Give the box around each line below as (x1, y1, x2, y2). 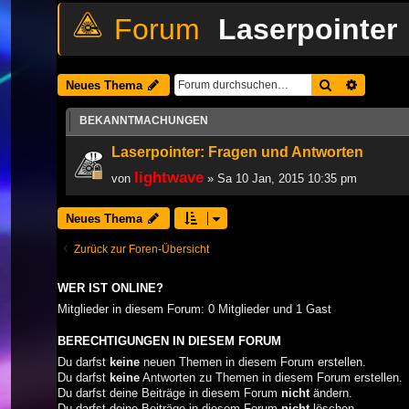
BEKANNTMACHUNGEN (79, 113, 208, 127)
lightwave (134, 167, 204, 186)
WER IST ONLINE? (58, 281, 163, 295)
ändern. (309, 385, 352, 400)
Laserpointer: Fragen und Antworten (111, 143, 363, 160)
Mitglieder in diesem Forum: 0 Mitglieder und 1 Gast (58, 301, 331, 316)
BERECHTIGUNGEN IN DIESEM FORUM (58, 334, 281, 348)
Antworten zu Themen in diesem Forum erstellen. (140, 370, 403, 384)
